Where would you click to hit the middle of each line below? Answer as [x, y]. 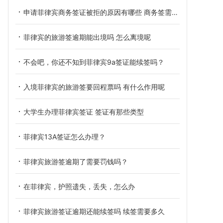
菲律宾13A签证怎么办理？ [64, 137]
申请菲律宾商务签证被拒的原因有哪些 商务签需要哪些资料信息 [98, 12]
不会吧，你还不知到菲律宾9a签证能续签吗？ [94, 62]
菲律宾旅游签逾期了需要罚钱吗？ [76, 162]
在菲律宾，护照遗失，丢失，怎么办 [79, 186]
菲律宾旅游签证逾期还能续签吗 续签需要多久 [94, 211]
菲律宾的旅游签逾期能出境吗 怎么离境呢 [87, 37]
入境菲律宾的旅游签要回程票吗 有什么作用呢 [94, 87]
